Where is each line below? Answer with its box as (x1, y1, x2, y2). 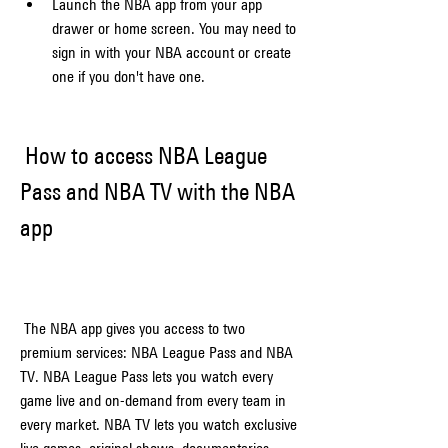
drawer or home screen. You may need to (52, 19, 296, 38)
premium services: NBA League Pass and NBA (20, 343, 293, 362)
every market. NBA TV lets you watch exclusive (20, 415, 297, 434)
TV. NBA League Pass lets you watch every (20, 367, 273, 386)
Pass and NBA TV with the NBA (20, 177, 295, 205)
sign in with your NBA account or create (52, 43, 291, 62)
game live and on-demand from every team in (20, 391, 286, 410)
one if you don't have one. (52, 67, 205, 86)
